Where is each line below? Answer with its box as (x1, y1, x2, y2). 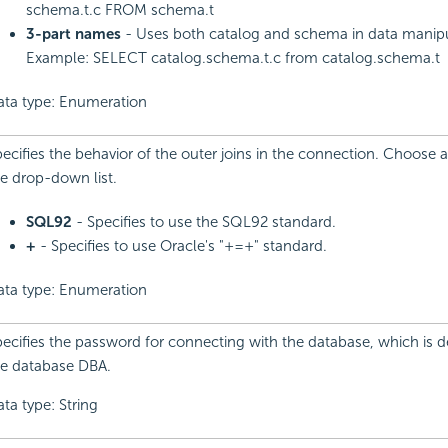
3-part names (25, 25, 125, 44)
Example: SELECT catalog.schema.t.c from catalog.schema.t (25, 49, 440, 68)
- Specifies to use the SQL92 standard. (71, 213, 336, 232)
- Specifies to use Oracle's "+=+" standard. (35, 237, 327, 256)
